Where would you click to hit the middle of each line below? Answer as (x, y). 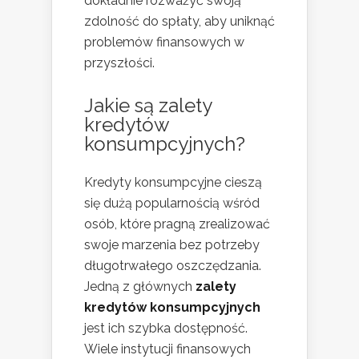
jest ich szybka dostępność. (166, 328)
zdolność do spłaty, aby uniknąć (179, 21)
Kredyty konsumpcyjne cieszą (173, 182)
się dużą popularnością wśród (172, 203)
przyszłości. (119, 63)
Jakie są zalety (148, 105)
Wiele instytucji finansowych (167, 349)
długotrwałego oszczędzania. (173, 265)
